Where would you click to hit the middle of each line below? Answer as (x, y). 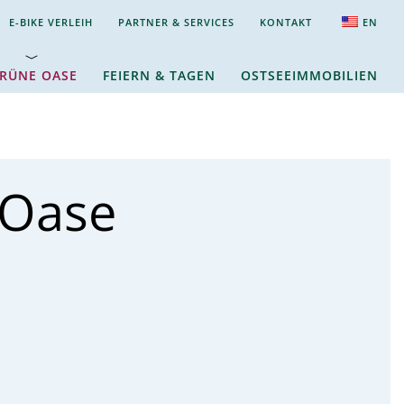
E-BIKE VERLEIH (51, 22)
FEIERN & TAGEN (159, 75)
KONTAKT (286, 22)
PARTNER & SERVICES (176, 22)
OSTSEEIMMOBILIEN (309, 75)
